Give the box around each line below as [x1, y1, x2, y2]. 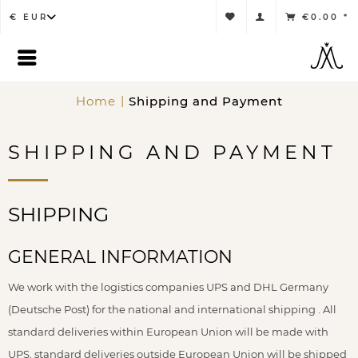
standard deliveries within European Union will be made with [8, 325, 328, 338]
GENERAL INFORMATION [8, 246, 233, 268]
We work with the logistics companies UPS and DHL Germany [8, 280, 328, 293]
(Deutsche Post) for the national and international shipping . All [8, 303, 336, 316]
